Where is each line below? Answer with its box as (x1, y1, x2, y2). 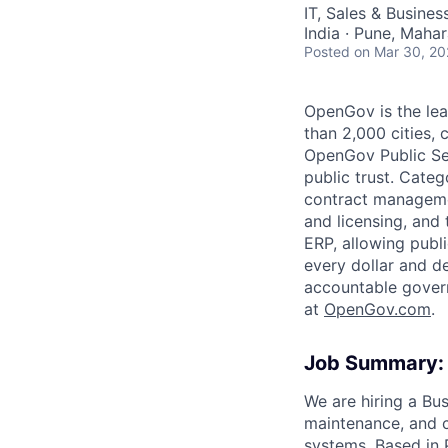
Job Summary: (304, 351, 444, 375)
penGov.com (336, 299, 431, 319)
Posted (304, 43, 350, 60)
